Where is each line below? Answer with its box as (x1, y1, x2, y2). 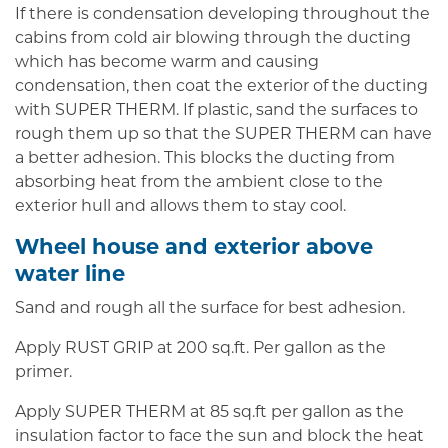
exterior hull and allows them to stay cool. (15, 199, 346, 215)
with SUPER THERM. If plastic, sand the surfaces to (15, 103, 418, 119)
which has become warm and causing (15, 55, 319, 71)
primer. (15, 365, 72, 381)
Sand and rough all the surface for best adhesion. (15, 301, 405, 317)
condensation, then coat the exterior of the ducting (15, 79, 428, 95)
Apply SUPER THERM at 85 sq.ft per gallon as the (15, 405, 404, 421)
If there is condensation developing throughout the (15, 7, 430, 23)
